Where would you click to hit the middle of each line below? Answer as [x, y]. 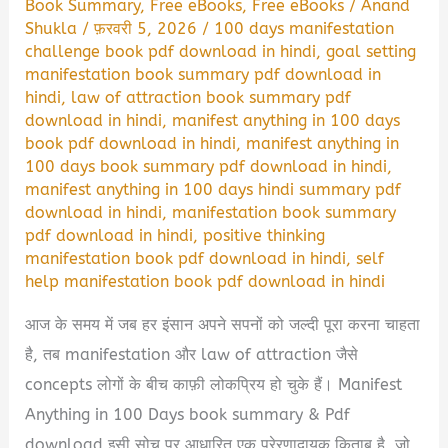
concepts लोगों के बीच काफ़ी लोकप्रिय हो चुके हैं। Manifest [214, 384]
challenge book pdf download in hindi [171, 52]
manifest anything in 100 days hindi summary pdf [213, 190]
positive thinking [264, 236]
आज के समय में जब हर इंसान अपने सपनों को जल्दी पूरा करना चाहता [223, 324]
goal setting [371, 52]
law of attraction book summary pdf [211, 98]
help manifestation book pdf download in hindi [205, 282]
